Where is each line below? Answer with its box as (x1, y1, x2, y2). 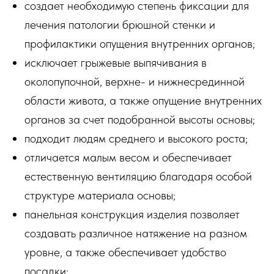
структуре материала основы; (24, 187, 176, 202)
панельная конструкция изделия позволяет (24, 206, 240, 221)
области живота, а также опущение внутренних (24, 92, 262, 108)
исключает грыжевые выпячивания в (24, 54, 207, 70)
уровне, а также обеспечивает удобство (24, 244, 226, 259)
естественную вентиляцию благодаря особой (24, 168, 252, 183)
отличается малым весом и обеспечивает (24, 149, 232, 165)
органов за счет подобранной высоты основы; (24, 111, 255, 127)
